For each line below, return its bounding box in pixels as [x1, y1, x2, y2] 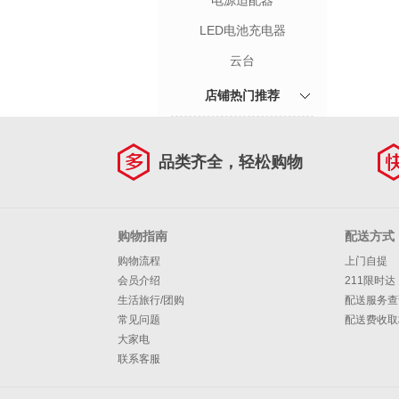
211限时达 [345, 274, 395, 287]
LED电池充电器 [199, 23, 286, 37]
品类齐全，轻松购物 [159, 153, 303, 171]
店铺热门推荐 [205, 88, 280, 102]
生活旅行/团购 [118, 294, 184, 306]
